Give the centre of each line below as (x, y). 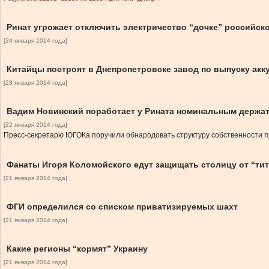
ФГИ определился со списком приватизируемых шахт (122, 207)
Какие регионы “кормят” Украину (77, 249)
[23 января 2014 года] (35, 83)
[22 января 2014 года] (35, 125)
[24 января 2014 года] (35, 41)
